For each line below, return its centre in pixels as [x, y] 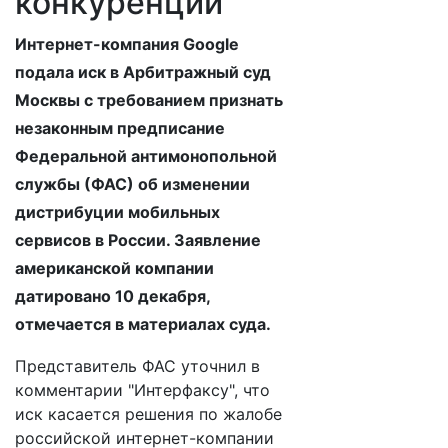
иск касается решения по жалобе [148, 414]
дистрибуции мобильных [117, 212]
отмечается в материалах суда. [143, 324]
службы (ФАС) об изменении [132, 184]
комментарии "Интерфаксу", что [142, 390]
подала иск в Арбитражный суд [143, 72]
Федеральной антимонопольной [146, 156]
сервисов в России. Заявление [138, 240]
